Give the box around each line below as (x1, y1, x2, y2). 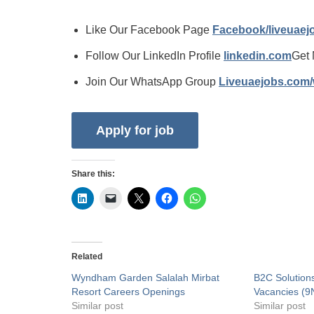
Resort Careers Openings (71, 286, 185, 298)
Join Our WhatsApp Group (86, 76, 219, 88)
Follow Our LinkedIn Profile (86, 50, 224, 62)
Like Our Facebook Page (86, 24, 212, 36)
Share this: (71, 169, 115, 179)
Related (71, 252, 102, 262)
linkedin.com (224, 50, 292, 62)
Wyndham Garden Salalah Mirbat (71, 272, 219, 284)
